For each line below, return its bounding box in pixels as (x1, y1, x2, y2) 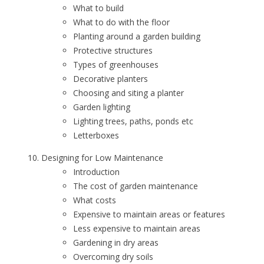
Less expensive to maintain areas (73, 223, 200, 234)
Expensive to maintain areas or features (73, 209, 225, 220)
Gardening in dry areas (73, 237, 159, 248)
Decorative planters (73, 73, 148, 84)
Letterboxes (73, 130, 119, 141)
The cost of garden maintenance (73, 180, 198, 192)
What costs (73, 194, 116, 206)
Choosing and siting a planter (73, 87, 184, 98)
